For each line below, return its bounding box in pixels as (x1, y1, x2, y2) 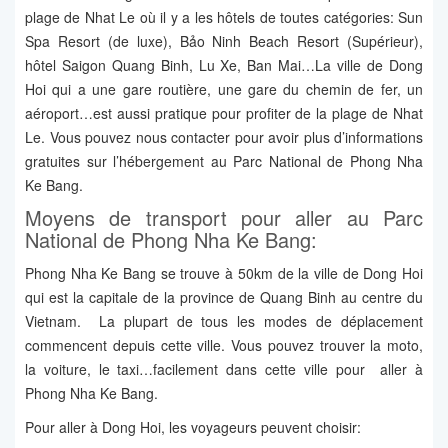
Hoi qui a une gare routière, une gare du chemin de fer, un (25, 79, 423, 100)
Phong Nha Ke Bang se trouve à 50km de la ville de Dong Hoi (25, 263, 423, 284)
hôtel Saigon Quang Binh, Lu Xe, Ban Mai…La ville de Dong (25, 55, 423, 76)
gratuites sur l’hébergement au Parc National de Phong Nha (25, 151, 423, 172)
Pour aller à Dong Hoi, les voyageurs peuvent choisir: (25, 417, 361, 438)
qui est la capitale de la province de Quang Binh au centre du (25, 287, 423, 308)
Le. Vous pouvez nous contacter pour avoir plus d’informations (25, 127, 423, 148)
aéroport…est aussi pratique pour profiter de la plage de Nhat (25, 103, 423, 124)
